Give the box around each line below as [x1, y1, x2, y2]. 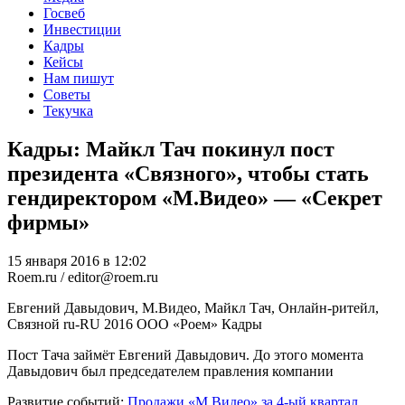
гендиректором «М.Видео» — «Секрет [7, 185, 382, 210]
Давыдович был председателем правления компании [7, 363, 334, 379]
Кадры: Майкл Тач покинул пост [7, 137, 334, 161]
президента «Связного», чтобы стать [7, 161, 369, 185]
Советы [43, 86, 90, 102]
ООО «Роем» [137, 316, 218, 332]
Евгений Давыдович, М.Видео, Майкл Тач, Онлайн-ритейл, [7, 299, 379, 316]
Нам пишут [43, 70, 114, 86]
